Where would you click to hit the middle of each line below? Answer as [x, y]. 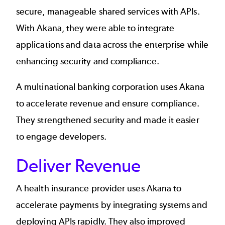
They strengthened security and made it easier [108, 120]
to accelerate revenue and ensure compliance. [108, 104]
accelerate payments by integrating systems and [112, 205]
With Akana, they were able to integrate [95, 28]
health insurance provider [75, 188]
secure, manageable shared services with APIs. [108, 12]
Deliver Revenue [79, 165]
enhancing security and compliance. [89, 62]
